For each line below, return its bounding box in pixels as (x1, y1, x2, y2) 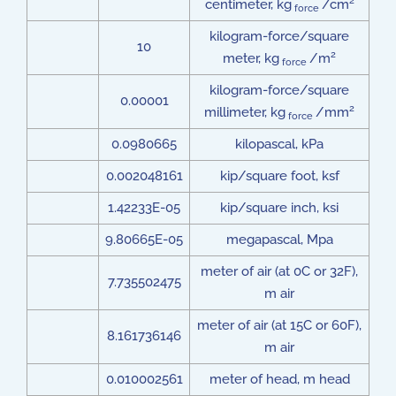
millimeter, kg (204, 104, 286, 120)
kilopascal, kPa (235, 136, 324, 152)
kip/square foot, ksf (219, 168, 339, 184)
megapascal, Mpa (225, 232, 333, 247)
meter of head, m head (209, 371, 350, 387)
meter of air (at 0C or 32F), (201, 263, 358, 279)
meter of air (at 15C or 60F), (197, 317, 362, 333)
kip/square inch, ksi (220, 200, 339, 216)
